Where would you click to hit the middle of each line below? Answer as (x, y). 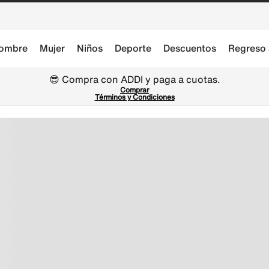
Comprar (134, 90)
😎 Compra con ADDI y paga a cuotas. (134, 79)
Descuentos (190, 48)
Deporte (133, 48)
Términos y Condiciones (134, 97)
